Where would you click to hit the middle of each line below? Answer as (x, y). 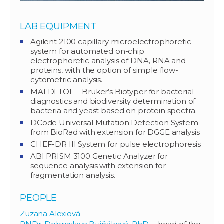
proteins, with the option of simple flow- (104, 70)
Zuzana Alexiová (50, 214)
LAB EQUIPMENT (58, 27)
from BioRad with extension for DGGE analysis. (116, 132)
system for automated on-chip (87, 51)
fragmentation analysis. (73, 175)
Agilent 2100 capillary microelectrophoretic (111, 42)
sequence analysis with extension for (98, 166)
